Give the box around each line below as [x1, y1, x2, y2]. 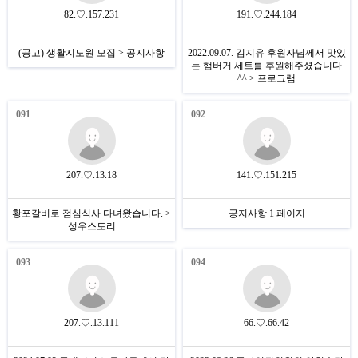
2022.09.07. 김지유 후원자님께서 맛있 [187, 47, 346, 58]
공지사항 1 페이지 [228, 208, 305, 219]
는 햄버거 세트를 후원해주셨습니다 [191, 60, 342, 71]
